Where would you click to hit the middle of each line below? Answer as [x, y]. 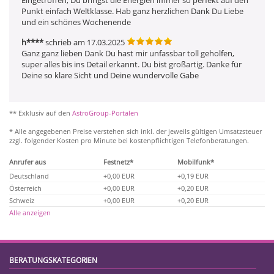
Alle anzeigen [30, 212]
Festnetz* [118, 161]
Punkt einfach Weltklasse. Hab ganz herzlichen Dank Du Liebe [132, 11]
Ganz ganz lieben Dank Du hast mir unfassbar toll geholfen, [128, 53]
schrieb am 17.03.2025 [84, 42]
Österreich [25, 188]
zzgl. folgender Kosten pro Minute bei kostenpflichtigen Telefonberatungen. [129, 140]
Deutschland [29, 176]
